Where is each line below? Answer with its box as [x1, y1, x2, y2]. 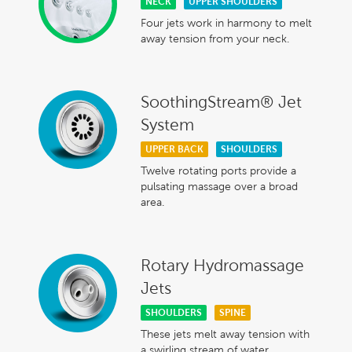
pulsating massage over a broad [141, 179, 298, 192]
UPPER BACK [145, 142, 203, 155]
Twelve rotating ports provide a [141, 163, 296, 177]
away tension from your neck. [141, 31, 289, 45]
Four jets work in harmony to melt [141, 16, 312, 29]
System [141, 115, 194, 134]
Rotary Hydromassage [141, 255, 304, 274]
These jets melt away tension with [141, 328, 310, 341]
